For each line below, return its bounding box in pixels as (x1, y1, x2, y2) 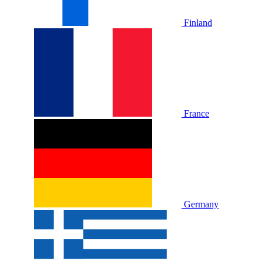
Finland (184, 17, 212, 28)
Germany (184, 199, 219, 209)
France (184, 108, 209, 118)
